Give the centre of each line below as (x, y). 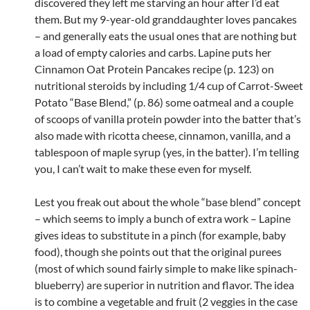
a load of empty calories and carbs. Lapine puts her (153, 52)
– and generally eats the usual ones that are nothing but (166, 35)
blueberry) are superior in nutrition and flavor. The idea (164, 284)
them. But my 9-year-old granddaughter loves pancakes (166, 19)
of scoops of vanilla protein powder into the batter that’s (168, 118)
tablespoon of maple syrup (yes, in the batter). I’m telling (167, 152)
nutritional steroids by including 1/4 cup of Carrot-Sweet (169, 85)
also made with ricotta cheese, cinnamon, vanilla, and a (163, 135)
